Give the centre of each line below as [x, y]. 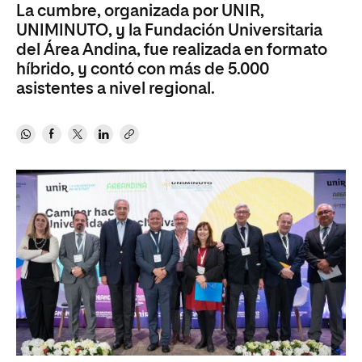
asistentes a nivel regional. [116, 89]
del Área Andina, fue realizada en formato [172, 50]
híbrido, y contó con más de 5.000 [143, 69]
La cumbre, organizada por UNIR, [140, 11]
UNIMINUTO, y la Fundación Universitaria [169, 31]
